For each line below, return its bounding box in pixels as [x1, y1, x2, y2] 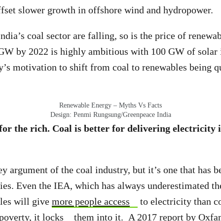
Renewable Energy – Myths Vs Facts [59, 102, 162, 109]
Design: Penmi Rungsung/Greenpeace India [50, 111, 171, 118]
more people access [52, 196, 130, 207]
